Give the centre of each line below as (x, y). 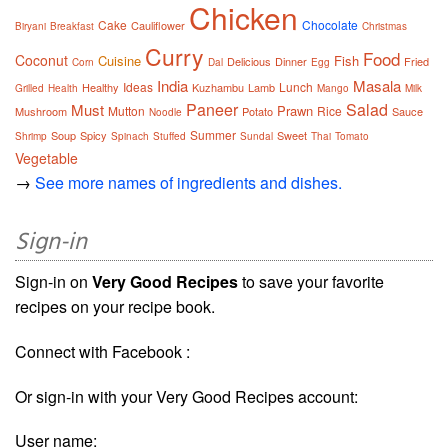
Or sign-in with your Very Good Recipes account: (186, 397)
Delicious (249, 61)
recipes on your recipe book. (115, 307)
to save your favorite (311, 282)
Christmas (384, 26)
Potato (257, 111)
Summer (213, 135)
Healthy (100, 87)
